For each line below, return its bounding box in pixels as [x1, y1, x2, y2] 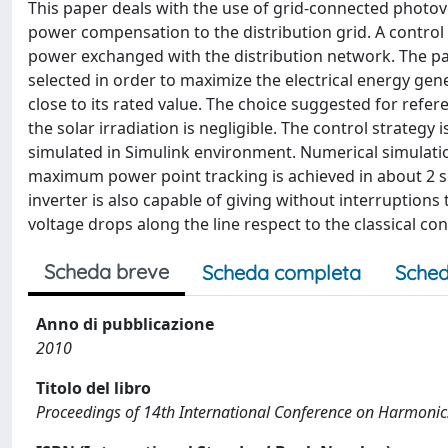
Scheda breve [44, 259, 169, 284]
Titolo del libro [36, 377, 151, 399]
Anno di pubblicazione [36, 313, 214, 335]
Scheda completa [202, 260, 361, 285]
